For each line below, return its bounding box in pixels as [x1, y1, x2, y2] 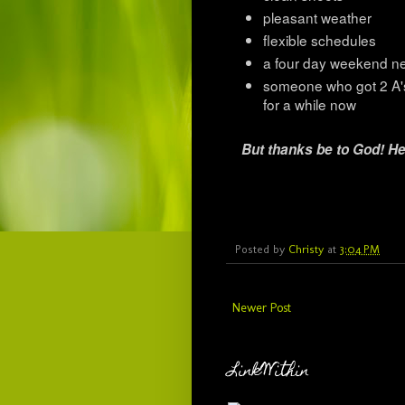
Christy [288, 242, 324, 257]
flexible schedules [262, 29, 376, 50]
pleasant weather [262, 7, 372, 28]
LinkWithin [228, 356, 309, 389]
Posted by [235, 242, 288, 257]
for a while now [262, 93, 356, 114]
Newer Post [232, 300, 291, 316]
